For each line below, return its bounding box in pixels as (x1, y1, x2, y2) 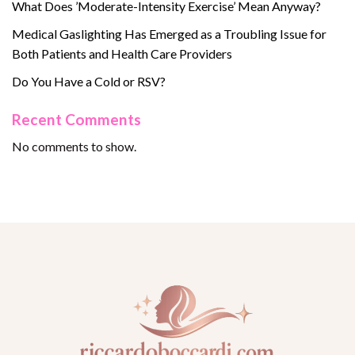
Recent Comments (12, 109, 141, 128)
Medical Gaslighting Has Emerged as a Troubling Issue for (12, 25, 326, 41)
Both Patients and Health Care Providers (12, 45, 232, 61)
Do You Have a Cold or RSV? (12, 73, 166, 89)
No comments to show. (12, 139, 136, 155)
